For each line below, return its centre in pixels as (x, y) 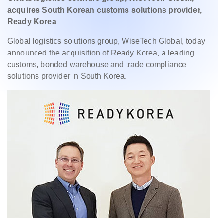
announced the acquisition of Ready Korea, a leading (101, 53)
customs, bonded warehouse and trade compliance (97, 64)
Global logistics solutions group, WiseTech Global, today (106, 41)
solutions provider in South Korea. (67, 76)
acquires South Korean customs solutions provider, (105, 10)
